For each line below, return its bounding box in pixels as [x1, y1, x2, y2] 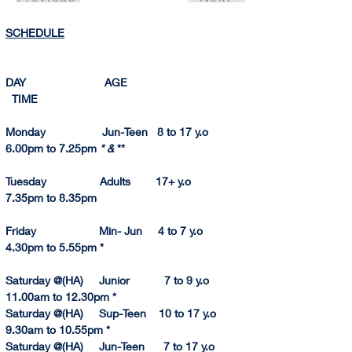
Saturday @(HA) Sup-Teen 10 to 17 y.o [5, 306, 251, 320]
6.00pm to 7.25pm [5, 141, 100, 155]
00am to [21, 290, 65, 303]
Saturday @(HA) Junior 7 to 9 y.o [5, 273, 244, 287]
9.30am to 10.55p [5, 323, 93, 336]
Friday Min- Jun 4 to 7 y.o [5, 224, 250, 237]
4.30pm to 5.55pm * [5, 240, 104, 254]
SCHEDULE [5, 26, 64, 39]
